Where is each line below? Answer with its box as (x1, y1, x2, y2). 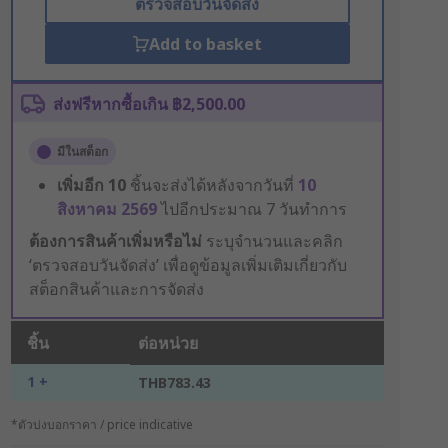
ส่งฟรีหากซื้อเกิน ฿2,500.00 (52, 93, 245, 115)
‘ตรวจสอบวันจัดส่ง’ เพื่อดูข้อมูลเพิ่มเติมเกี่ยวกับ (28, 254, 347, 276)
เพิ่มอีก (56, 174, 104, 196)
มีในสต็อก (56, 143, 108, 160)
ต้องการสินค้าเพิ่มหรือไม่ (28, 230, 202, 252)
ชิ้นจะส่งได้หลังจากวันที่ (129, 174, 298, 196)
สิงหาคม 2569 (56, 198, 161, 220)
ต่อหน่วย (137, 332, 198, 354)
